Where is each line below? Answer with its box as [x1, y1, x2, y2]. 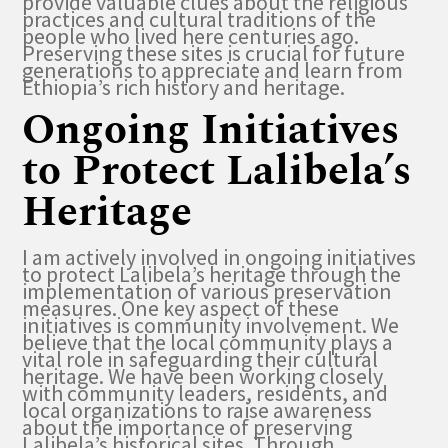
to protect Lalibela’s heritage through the [22, 260, 402, 289]
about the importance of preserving [22, 413, 353, 442]
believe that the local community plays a [22, 328, 394, 357]
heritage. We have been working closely [22, 362, 384, 391]
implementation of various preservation [22, 277, 393, 306]
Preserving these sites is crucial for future [22, 38, 406, 67]
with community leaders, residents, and [22, 379, 389, 408]
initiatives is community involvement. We [22, 311, 400, 340]
